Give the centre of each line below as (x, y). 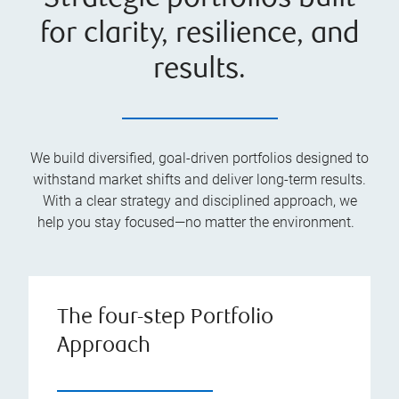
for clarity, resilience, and (199, 36)
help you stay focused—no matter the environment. (199, 223)
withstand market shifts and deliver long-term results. (199, 180)
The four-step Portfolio (165, 319)
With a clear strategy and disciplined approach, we (199, 201)
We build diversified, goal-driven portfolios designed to (199, 159)
